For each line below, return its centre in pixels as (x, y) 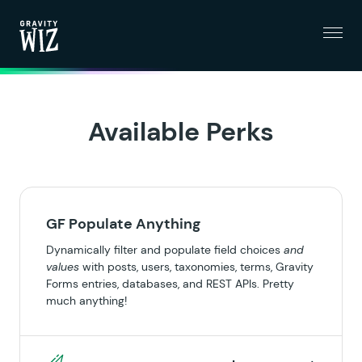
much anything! (86, 301)
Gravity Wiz (57, 61)
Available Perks (181, 132)
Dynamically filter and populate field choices (165, 250)
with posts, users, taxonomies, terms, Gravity (196, 267)
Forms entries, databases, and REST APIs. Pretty (170, 284)
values (63, 267)
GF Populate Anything (123, 224)
